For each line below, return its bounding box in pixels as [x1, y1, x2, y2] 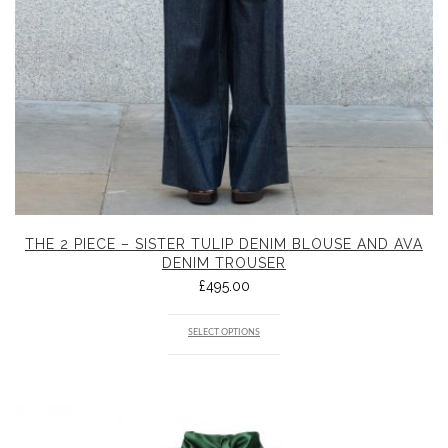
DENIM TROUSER [162, 255, 286, 272]
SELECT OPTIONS [188, 328, 260, 338]
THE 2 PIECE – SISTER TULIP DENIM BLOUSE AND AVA [25, 236, 423, 253]
